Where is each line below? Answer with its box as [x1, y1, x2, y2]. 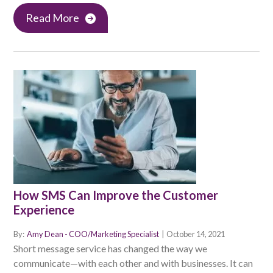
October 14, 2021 [166, 229, 225, 239]
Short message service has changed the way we [13, 243, 207, 255]
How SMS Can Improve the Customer [13, 188, 218, 203]
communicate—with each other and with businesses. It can [13, 257, 253, 269]
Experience [13, 202, 74, 218]
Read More [26, 11, 79, 25]
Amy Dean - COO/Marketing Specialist [27, 229, 160, 239]
